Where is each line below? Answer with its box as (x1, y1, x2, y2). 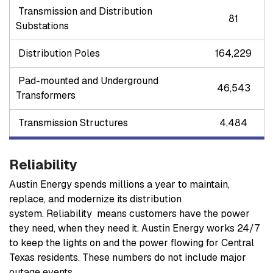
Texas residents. (9, 251, 82, 264)
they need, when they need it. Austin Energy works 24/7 (9, 222, 260, 235)
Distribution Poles (16, 47, 119, 60)
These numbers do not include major (82, 251, 246, 264)
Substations (16, 19, 71, 33)
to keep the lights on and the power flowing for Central (9, 236, 254, 250)
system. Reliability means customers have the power (9, 207, 250, 221)
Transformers (16, 89, 76, 102)
